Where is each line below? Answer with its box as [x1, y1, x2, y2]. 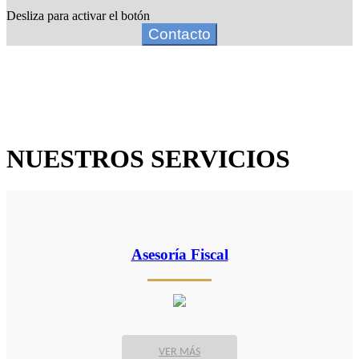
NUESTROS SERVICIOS [6, 144, 290, 174]
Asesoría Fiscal [131, 246, 228, 264]
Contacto [148, 25, 211, 42]
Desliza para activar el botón [6, 8, 150, 22]
